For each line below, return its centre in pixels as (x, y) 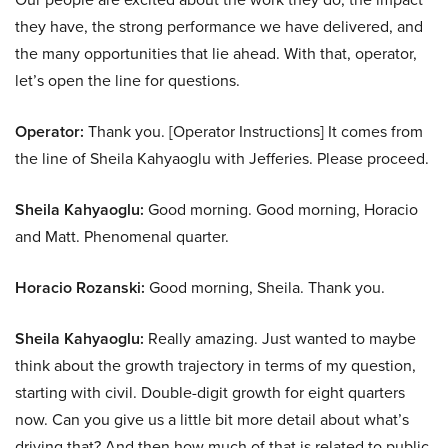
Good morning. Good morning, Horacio (281, 210)
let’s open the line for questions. (127, 81)
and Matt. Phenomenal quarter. (122, 237)
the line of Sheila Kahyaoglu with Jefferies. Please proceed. (222, 159)
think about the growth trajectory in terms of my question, (215, 366)
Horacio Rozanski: (80, 288)
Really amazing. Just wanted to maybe (280, 339)
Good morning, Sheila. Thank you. (265, 288)
